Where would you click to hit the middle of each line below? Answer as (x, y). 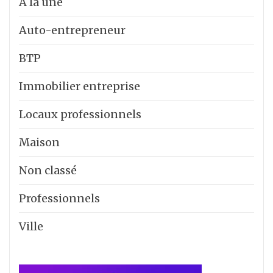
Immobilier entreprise (80, 86)
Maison (39, 142)
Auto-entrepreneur (72, 30)
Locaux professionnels (80, 114)
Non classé (48, 170)
